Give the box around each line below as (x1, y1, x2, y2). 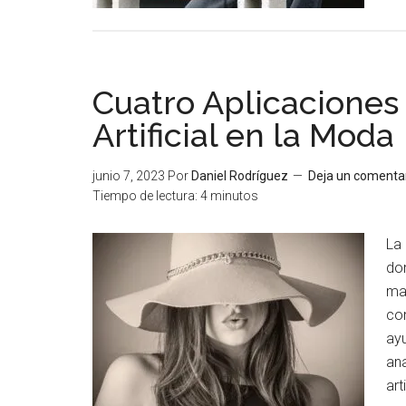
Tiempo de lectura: (92, 188, 198, 203)
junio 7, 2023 (92, 169, 165, 183)
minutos (210, 188, 258, 203)
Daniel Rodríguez (191, 169, 288, 183)
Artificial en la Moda (92, 116, 394, 154)
